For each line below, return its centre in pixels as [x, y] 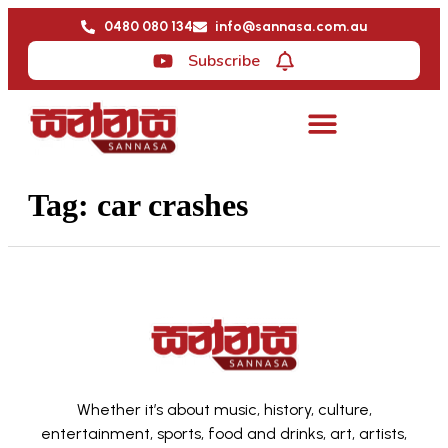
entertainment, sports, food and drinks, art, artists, [224, 433]
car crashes [172, 205]
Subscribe [224, 60]
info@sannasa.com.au [291, 26]
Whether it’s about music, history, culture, [224, 409]
